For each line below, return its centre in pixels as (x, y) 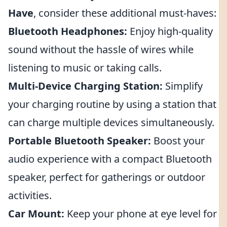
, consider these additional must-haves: (125, 13)
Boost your (178, 141)
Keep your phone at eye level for (141, 214)
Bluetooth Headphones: (68, 31)
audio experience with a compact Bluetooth (110, 159)
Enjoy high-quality (170, 31)
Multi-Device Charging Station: (85, 86)
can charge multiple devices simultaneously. (111, 122)
